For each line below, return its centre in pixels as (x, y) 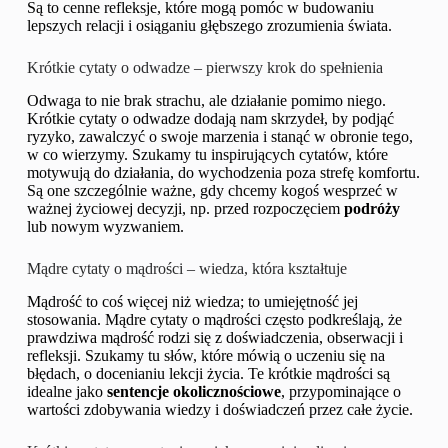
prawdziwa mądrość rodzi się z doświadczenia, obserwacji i (214, 337)
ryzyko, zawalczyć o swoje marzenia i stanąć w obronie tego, (219, 137)
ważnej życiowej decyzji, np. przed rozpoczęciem (185, 209)
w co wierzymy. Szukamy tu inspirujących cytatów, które (207, 155)
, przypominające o (340, 391)
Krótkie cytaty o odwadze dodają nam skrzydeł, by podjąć (210, 119)
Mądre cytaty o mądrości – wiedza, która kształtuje (186, 269)
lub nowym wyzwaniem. (105, 227)
